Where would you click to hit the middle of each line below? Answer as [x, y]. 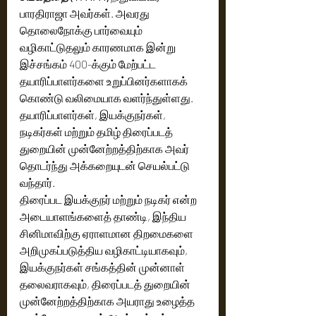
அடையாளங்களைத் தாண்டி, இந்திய [104, 216]
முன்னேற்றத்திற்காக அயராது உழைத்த [108, 300]
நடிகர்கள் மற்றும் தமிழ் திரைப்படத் [97, 131]
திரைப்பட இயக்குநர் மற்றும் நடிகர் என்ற [109, 199]
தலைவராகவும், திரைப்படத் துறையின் [106, 284]
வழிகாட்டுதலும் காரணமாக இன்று [99, 47]
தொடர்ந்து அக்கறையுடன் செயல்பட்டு [106, 165]
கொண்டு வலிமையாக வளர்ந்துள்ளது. [108, 97]
